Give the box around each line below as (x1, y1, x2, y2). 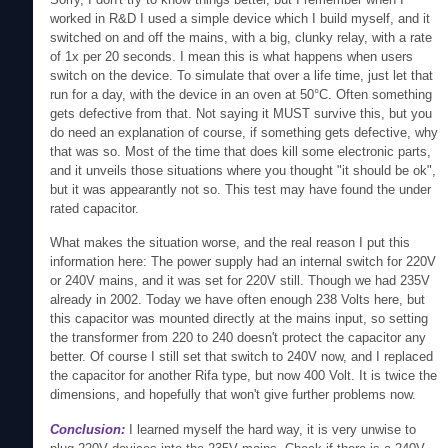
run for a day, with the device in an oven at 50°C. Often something (50, 86, 433, 102)
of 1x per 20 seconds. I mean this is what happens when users (50, 48, 414, 64)
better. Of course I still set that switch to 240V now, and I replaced (50, 349, 434, 365)
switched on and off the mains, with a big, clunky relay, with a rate (50, 29, 433, 45)
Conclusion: (50, 421, 126, 437)
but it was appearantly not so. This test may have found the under (50, 181, 432, 197)
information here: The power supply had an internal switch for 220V (50, 254, 437, 270)
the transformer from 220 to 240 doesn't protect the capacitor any (50, 330, 427, 346)
